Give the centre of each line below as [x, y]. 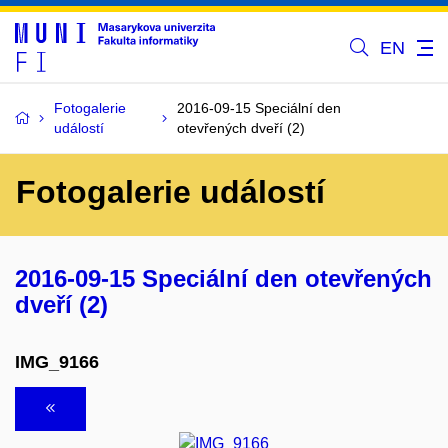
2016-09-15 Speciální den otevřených [223, 278]
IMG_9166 [57, 361]
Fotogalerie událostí [170, 192]
